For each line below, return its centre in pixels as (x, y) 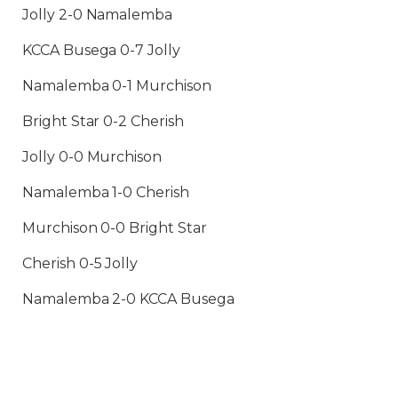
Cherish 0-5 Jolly (80, 264)
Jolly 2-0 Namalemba (98, 15)
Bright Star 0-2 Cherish (103, 122)
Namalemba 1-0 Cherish (106, 193)
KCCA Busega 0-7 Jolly (101, 51)
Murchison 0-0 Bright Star (115, 228)
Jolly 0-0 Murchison (92, 157)
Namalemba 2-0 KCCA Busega (128, 299)
